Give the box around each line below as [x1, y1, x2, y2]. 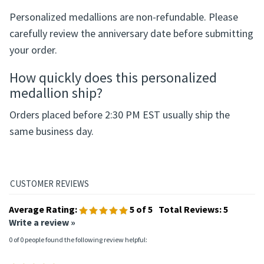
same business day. [9, 171, 94, 186]
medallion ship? [9, 131, 103, 150]
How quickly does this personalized [9, 115, 217, 134]
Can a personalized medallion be [9, 18, 201, 37]
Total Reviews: [159, 250, 223, 263]
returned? [9, 33, 67, 52]
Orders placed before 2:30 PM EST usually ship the [9, 155, 230, 169]
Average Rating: [9, 250, 77, 263]
